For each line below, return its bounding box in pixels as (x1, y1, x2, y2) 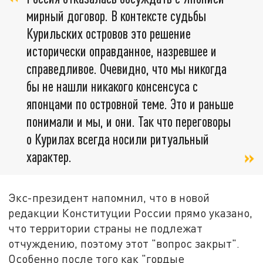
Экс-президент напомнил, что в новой (8, 190, 210, 204)
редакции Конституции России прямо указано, (8, 205, 253, 220)
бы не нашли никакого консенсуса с (26, 77, 198, 95)
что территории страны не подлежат (8, 221, 203, 235)
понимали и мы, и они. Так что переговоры (26, 112, 231, 130)
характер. (26, 147, 72, 165)
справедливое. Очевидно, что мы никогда (26, 59, 227, 77)
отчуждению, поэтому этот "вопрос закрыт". (8, 236, 240, 250)
